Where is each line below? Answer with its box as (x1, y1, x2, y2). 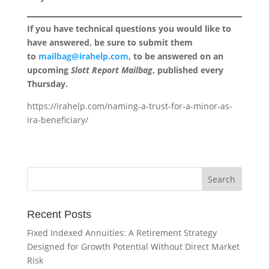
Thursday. (26, 78, 68, 89)
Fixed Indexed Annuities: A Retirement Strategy (26, 227, 217, 238)
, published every (152, 64, 223, 76)
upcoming (26, 64, 71, 76)
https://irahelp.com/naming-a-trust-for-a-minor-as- (26, 100, 232, 112)
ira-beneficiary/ (26, 114, 88, 125)
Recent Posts (26, 208, 91, 220)
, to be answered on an (128, 50, 223, 62)
